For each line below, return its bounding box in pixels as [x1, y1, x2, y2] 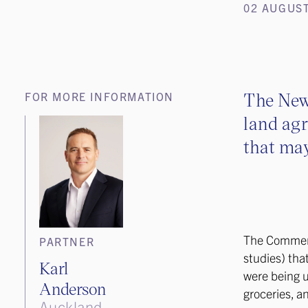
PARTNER [39, 234, 95, 248]
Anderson [39, 277, 107, 299]
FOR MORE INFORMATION [25, 89, 174, 103]
